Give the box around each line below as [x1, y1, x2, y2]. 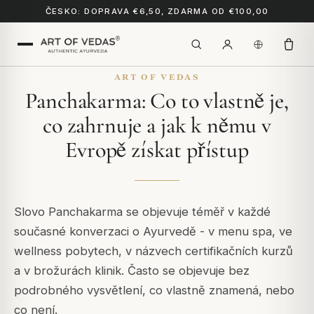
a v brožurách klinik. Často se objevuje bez [14, 264, 250, 278]
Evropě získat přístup [65, 136, 249, 163]
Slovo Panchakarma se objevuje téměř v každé [14, 205, 271, 219]
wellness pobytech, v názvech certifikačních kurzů [14, 244, 293, 258]
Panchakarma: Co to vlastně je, [25, 87, 289, 114]
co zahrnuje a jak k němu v [43, 111, 271, 139]
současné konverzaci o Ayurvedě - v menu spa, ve [14, 224, 292, 238]
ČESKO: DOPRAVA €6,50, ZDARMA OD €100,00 [45, 6, 269, 16]
